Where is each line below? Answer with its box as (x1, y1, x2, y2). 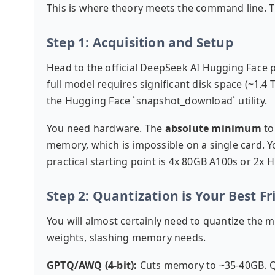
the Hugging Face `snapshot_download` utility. (47, 94, 268, 107)
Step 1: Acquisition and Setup (47, 34, 233, 51)
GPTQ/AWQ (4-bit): (47, 258, 137, 272)
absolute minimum (165, 122, 261, 135)
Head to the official (47, 61, 141, 74)
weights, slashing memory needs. (47, 231, 206, 244)
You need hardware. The (47, 122, 165, 135)
